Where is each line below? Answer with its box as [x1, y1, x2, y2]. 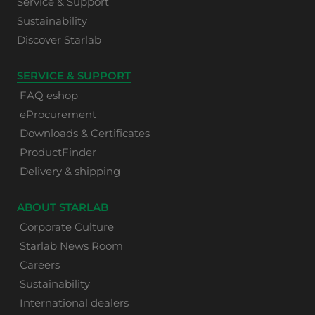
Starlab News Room [20, 239, 123, 253]
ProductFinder [20, 146, 96, 160]
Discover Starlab [17, 33, 101, 47]
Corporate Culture [20, 220, 114, 234]
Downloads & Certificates [20, 127, 150, 141]
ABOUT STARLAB [17, 200, 108, 214]
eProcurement [20, 108, 96, 122]
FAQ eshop [20, 89, 78, 103]
